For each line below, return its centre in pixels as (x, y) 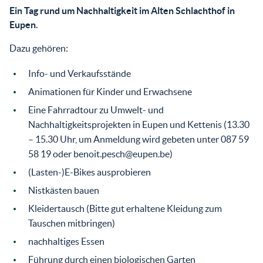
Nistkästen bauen (64, 190)
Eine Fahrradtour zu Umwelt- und (96, 109)
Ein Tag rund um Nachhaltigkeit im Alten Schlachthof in (122, 10)
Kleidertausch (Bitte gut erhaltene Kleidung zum (125, 208)
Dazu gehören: (39, 48)
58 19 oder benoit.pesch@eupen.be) (100, 154)
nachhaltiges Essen (66, 241)
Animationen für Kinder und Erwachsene (110, 91)
